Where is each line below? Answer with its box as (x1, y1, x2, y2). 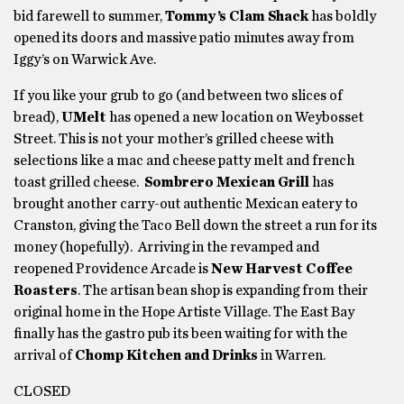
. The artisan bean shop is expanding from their (78, 283, 368, 298)
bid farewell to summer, (14, 9, 165, 23)
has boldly (308, 9, 376, 23)
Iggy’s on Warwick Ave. (14, 52, 156, 67)
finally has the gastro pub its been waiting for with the (14, 326, 347, 341)
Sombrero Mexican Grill (144, 175, 309, 189)
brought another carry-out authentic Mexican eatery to (14, 197, 358, 211)
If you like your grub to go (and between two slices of (14, 88, 343, 103)
